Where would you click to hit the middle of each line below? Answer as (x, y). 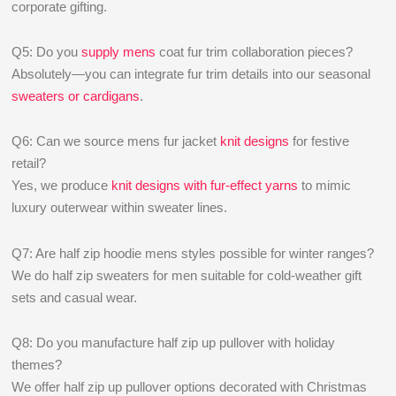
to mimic (325, 186)
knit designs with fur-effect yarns (205, 186)
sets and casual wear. (75, 297)
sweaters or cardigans (76, 96)
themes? (37, 364)
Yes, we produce (62, 186)
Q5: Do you (47, 52)
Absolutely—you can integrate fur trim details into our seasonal (191, 74)
